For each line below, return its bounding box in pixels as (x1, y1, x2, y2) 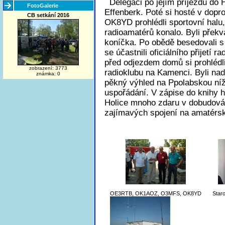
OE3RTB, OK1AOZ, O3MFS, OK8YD (110, 190, 201, 196)
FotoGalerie (24, 3, 58, 9)
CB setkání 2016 (27, 12, 69, 18)
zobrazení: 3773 (29, 65, 67, 71)
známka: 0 (36, 71, 60, 76)
